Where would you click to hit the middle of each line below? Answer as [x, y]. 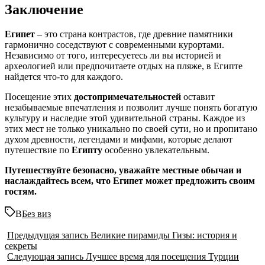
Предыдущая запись [48, 235]
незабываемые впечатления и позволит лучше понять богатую [131, 108]
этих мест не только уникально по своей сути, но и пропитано [131, 129]
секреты [21, 246]
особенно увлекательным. [157, 150]
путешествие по [38, 150]
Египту [88, 150]
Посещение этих [39, 97]
